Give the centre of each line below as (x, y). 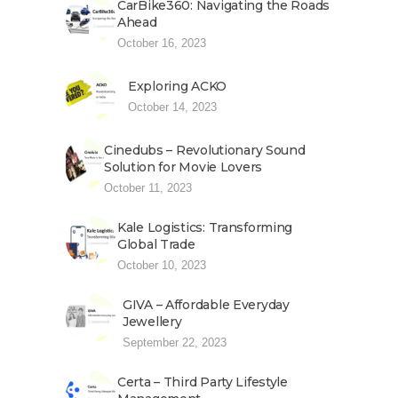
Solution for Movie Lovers (183, 167)
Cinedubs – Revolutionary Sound (205, 151)
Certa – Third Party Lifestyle (203, 382)
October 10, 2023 (162, 266)
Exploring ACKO (178, 87)
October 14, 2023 (172, 107)
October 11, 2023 (148, 188)
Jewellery (152, 322)
